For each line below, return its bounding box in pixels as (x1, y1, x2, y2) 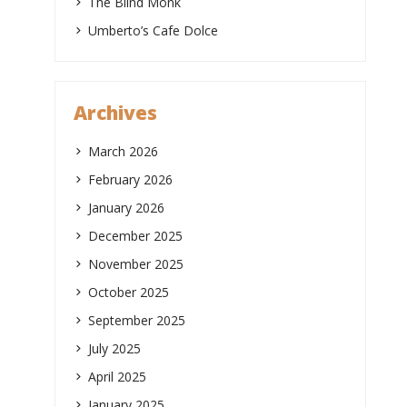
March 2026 (88, 142, 158, 160)
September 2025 (88, 311, 185, 329)
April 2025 (88, 367, 146, 385)
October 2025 (88, 283, 169, 301)
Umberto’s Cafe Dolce (88, 21, 222, 39)
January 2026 (88, 198, 164, 216)
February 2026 (88, 170, 173, 188)
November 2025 (88, 254, 184, 273)
